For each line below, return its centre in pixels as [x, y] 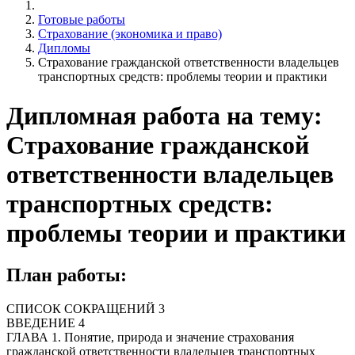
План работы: [67, 275]
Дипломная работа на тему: [164, 115]
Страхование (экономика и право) [130, 34]
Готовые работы [82, 20]
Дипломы [64, 48]
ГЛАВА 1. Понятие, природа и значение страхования [150, 337]
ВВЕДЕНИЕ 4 [46, 323]
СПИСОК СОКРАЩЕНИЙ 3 [86, 308]
